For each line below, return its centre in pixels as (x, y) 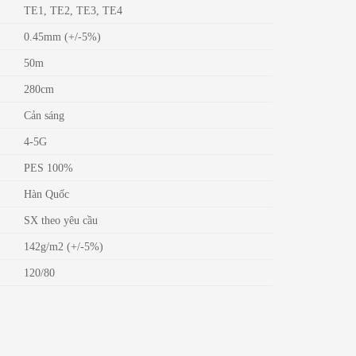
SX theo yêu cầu (61, 221)
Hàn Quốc (47, 194)
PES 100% (49, 168)
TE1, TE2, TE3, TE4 (74, 11)
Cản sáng (44, 116)
